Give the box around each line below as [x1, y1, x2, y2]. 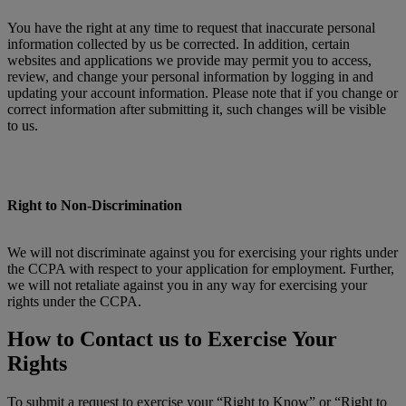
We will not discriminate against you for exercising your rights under [7, 244, 398, 260]
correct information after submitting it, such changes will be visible [7, 101, 386, 117]
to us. [7, 117, 38, 133]
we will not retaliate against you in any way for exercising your [7, 276, 367, 293]
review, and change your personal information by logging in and [7, 68, 373, 84]
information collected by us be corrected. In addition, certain [7, 35, 350, 52]
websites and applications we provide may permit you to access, [7, 52, 372, 68]
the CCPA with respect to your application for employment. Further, [7, 260, 394, 276]
